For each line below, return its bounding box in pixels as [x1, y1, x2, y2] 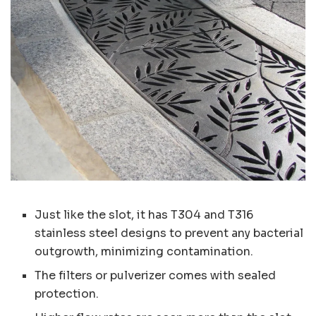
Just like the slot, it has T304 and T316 [35, 207, 254, 222]
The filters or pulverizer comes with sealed [35, 267, 276, 283]
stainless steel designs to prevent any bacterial [35, 225, 304, 241]
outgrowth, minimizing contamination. [35, 243, 254, 259]
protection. [35, 286, 99, 301]
